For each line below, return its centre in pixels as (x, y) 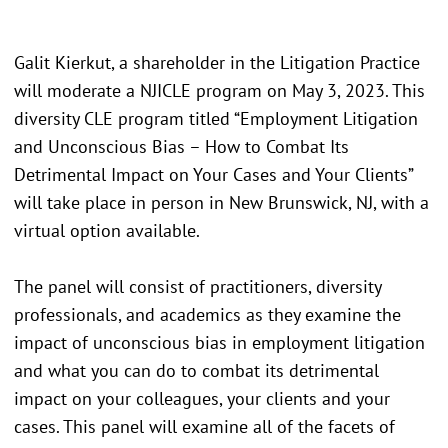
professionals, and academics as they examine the (207, 314)
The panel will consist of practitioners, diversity (197, 286)
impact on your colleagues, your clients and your (202, 398)
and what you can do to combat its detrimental (196, 370)
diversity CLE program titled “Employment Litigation (216, 118)
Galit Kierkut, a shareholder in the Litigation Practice (217, 62)
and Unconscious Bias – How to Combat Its (181, 146)
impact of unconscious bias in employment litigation (219, 342)
